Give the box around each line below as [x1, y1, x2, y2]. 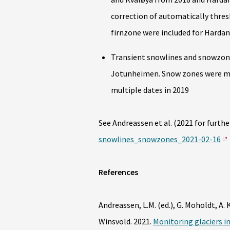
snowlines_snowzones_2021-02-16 [99, 134, 221, 144]
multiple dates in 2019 [111, 85, 189, 95]
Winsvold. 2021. [99, 216, 153, 226]
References [99, 167, 138, 177]
